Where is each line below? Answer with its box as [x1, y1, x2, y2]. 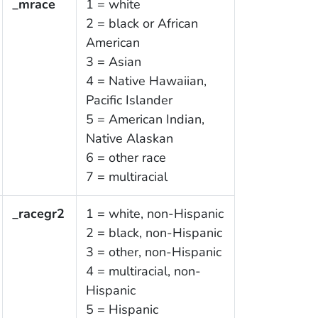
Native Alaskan [85, 130, 173, 148]
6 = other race [85, 149, 166, 167]
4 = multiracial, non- [85, 263, 201, 280]
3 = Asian [85, 53, 141, 71]
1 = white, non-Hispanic [85, 205, 224, 223]
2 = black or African [85, 15, 198, 33]
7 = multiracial [85, 168, 168, 186]
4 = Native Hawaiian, [85, 72, 207, 90]
